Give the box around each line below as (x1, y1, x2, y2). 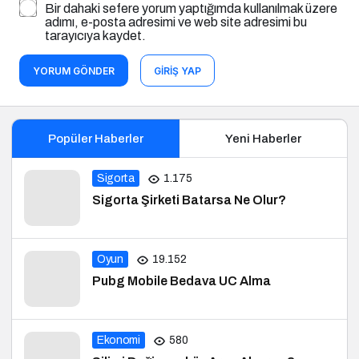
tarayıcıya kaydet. (45, 29, 146, 43)
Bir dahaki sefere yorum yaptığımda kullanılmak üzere (45, 2, 337, 16)
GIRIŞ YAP (154, 65, 201, 78)
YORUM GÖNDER (33, 65, 115, 78)
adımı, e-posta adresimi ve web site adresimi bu (45, 15, 307, 30)
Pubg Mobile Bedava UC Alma (92, 274, 271, 288)
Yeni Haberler (225, 132, 301, 146)
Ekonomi (97, 334, 140, 347)
